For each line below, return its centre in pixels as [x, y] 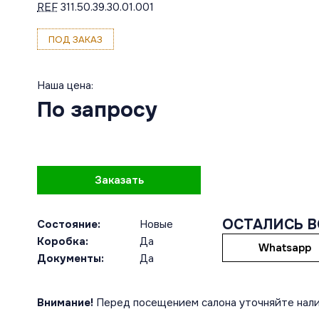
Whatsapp [284, 248]
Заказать [119, 180]
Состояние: [69, 224]
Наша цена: [65, 85]
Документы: [70, 258]
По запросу [97, 110]
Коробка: [63, 241]
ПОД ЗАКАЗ [75, 39]
